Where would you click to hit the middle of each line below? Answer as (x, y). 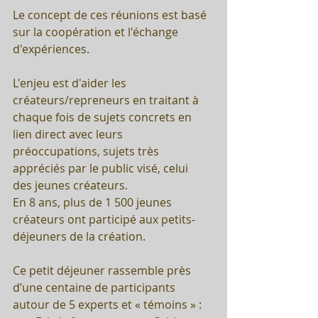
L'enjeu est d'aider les (71, 83)
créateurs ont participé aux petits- (104, 220)
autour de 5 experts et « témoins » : (109, 305)
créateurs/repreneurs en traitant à (107, 100)
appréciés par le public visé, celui (103, 169)
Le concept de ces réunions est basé (111, 15)
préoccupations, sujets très (87, 152)
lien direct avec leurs (69, 135)
